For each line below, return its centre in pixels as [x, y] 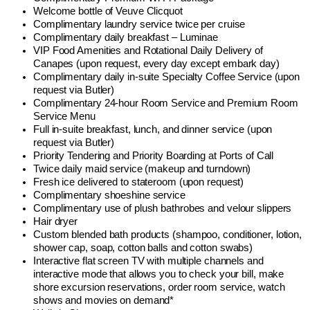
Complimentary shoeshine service [109, 195]
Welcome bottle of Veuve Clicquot [108, 11]
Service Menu [64, 117]
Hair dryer [55, 222]
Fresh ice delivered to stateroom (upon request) [139, 182]
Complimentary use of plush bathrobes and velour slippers [163, 209]
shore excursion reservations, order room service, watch [159, 288]
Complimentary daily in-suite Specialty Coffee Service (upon [167, 77]
